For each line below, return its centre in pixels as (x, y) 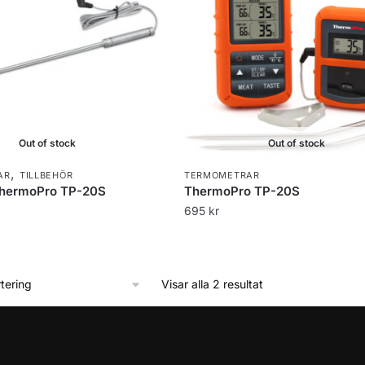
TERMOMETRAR (222, 175)
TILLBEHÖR (46, 175)
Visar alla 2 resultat (212, 284)
